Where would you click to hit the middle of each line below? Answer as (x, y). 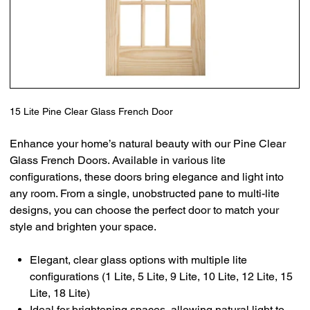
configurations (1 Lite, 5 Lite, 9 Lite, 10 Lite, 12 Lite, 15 (162, 276)
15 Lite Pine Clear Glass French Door (92, 111)
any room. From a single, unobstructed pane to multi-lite (145, 193)
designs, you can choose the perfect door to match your (145, 210)
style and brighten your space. (83, 226)
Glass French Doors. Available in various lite (118, 160)
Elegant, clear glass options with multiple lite (139, 259)
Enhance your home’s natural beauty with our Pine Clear (148, 143)
